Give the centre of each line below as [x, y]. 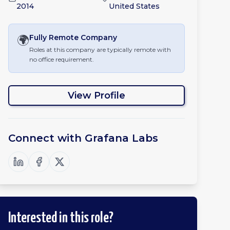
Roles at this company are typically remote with [100, 50]
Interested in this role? [61, 218]
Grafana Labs [121, 138]
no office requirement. [62, 59]
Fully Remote [54, 37]
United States [134, 6]
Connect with [46, 138]
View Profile [97, 95]
